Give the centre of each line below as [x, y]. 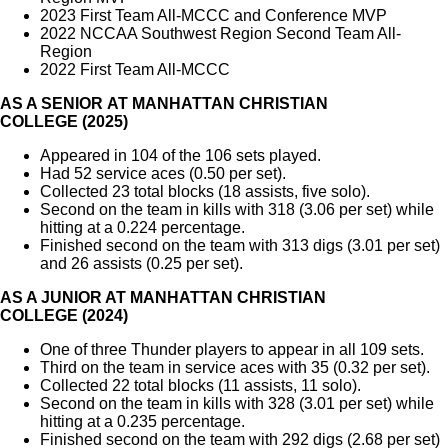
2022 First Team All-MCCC [135, 70]
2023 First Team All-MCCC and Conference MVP [213, 16]
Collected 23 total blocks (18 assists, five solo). [205, 192]
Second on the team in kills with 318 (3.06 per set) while [237, 210]
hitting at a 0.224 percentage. [142, 228]
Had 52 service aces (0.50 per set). [163, 174]
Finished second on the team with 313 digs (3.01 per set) [240, 246]
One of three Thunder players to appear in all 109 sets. [232, 350]
